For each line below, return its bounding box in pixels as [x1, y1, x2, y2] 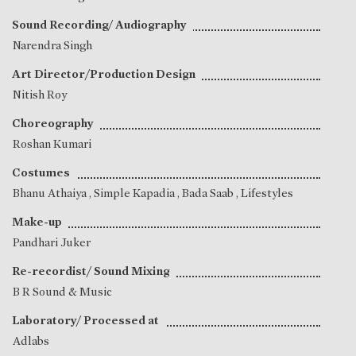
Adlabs [13, 334, 49, 349]
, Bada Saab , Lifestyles [177, 186, 293, 201]
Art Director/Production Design [12, 67, 195, 82]
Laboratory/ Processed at [12, 313, 159, 328]
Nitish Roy [13, 87, 67, 103]
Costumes [12, 165, 70, 180]
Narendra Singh [13, 38, 92, 53]
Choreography [12, 116, 94, 131]
